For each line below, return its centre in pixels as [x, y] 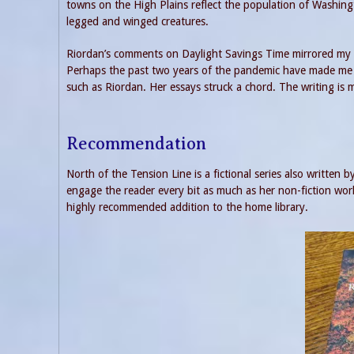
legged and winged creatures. [137, 21]
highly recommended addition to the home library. [187, 207]
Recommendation [136, 143]
